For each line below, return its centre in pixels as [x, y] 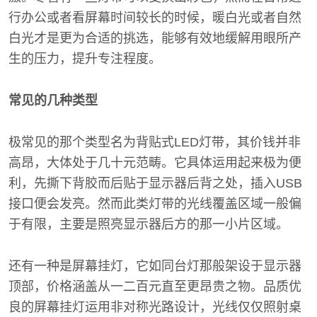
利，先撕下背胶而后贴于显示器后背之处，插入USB [155, 183]
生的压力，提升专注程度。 [85, 59]
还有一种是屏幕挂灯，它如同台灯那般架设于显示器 [155, 266]
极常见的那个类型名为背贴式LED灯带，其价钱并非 [155, 142]
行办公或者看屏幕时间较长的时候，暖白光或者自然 [155, 18]
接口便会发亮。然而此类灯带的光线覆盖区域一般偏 [155, 204]
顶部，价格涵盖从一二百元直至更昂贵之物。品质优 [155, 287]
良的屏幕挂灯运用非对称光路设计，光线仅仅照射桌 [155, 307]
